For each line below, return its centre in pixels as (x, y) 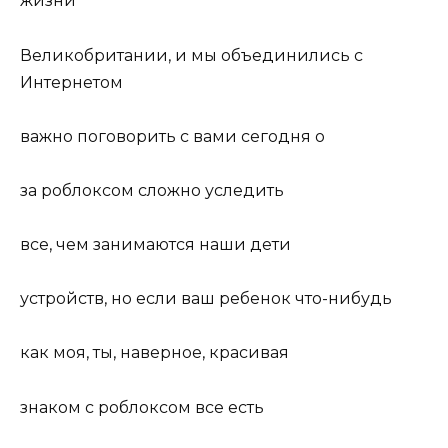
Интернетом (71, 82)
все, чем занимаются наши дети (155, 245)
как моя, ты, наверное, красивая (154, 353)
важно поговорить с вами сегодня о (172, 136)
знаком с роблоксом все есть (142, 407)
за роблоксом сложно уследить (152, 190)
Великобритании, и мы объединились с (191, 55)
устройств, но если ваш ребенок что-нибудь (206, 299)
